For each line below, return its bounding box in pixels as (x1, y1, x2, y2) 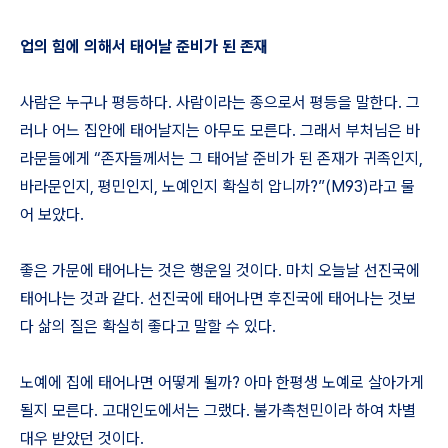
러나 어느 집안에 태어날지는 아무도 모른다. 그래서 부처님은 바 (20, 121, 420, 140)
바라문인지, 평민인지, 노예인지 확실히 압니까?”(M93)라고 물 (20, 177, 415, 196)
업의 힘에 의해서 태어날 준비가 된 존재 (20, 37, 268, 56)
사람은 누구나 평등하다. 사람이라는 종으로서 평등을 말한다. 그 (20, 93, 420, 112)
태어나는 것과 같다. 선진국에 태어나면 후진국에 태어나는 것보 (20, 289, 416, 308)
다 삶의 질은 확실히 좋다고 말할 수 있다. (20, 317, 276, 336)
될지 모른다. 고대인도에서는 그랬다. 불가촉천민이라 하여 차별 (20, 401, 416, 420)
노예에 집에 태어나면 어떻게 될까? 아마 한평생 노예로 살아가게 (20, 373, 424, 392)
